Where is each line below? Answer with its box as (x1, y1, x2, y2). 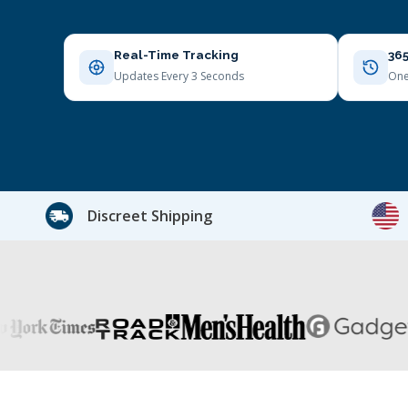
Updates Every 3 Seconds (114, 68, 244, 84)
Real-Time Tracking (114, 47, 239, 62)
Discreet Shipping (87, 206, 212, 226)
